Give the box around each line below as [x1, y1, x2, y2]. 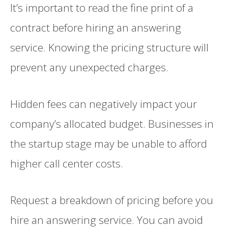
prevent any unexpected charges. [10, 60, 168, 74]
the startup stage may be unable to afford [10, 136, 207, 151]
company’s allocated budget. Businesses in [10, 116, 214, 131]
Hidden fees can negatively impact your [10, 96, 197, 111]
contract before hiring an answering [10, 20, 181, 35]
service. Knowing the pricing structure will [10, 40, 209, 54]
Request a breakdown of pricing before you [10, 193, 213, 208]
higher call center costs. [10, 156, 123, 170]
